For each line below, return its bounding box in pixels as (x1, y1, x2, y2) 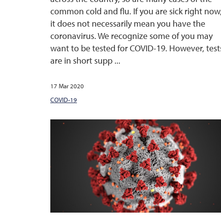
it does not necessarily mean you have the (50, 18, 205, 29)
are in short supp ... (50, 55, 120, 66)
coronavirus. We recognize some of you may (50, 31, 213, 41)
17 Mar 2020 (50, 82, 84, 90)
